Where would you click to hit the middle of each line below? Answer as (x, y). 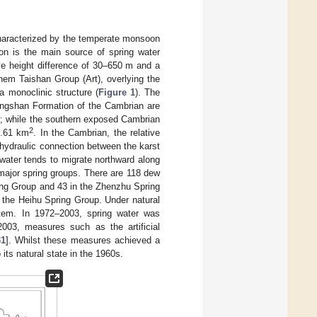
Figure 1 (116, 92)
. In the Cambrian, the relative (97, 132)
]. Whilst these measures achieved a (83, 240)
